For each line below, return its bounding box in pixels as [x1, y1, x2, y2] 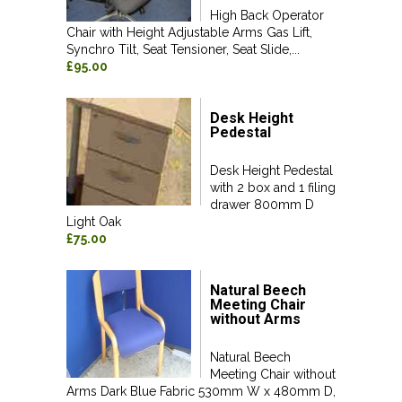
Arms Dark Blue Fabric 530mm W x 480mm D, [66, 384, 336, 398]
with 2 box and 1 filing [210, 180, 336, 195]
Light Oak [66, 214, 121, 229]
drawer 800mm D [210, 197, 314, 212]
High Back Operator [210, 8, 324, 22]
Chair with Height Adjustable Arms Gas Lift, [66, 25, 312, 39]
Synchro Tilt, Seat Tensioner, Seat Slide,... [66, 42, 300, 57]
